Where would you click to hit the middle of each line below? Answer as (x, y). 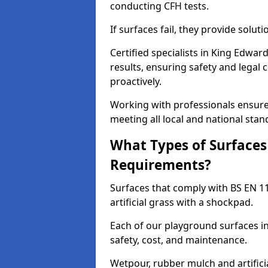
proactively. (136, 81)
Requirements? (161, 165)
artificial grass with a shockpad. (182, 202)
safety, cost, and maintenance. (179, 240)
